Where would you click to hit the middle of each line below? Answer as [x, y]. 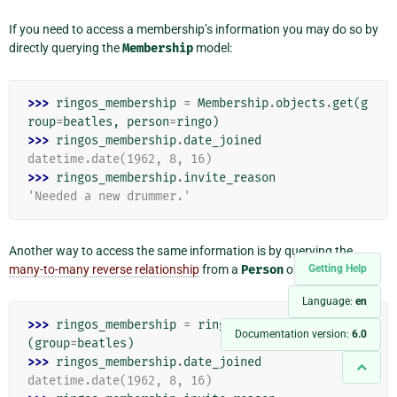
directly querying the [66, 47]
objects [300, 103]
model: [213, 47]
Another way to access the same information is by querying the [181, 250]
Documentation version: [293, 334]
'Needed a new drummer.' [109, 196]
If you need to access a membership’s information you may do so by [194, 29]
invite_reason [230, 177]
